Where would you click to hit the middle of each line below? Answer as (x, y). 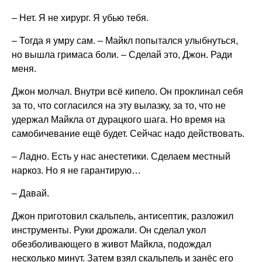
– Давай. (30, 193)
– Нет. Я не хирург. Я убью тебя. (80, 18)
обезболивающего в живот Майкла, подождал (111, 244)
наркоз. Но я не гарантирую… (76, 170)
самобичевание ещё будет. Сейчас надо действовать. (128, 134)
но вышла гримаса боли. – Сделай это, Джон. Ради (122, 55)
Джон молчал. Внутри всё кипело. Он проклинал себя (127, 92)
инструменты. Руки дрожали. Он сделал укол (109, 230)
